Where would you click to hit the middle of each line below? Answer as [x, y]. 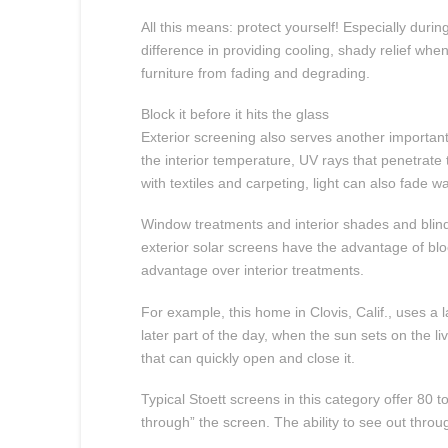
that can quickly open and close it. [247, 357]
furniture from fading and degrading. [255, 72]
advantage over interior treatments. [252, 270]
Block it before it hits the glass [234, 113]
